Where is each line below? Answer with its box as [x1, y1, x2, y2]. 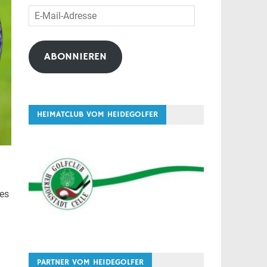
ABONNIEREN [44, 50, 107, 64]
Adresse [27, 34, 61, 46]
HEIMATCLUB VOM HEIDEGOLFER [36, 109, 158, 120]
